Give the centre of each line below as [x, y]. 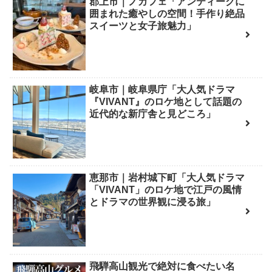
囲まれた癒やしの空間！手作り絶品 [167, 13]
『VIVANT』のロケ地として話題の [166, 101]
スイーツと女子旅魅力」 [143, 25]
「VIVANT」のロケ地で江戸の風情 [166, 190]
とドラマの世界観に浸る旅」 [153, 202]
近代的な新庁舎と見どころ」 [153, 114]
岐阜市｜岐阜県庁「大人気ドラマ [162, 89]
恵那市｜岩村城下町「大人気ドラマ [167, 178]
